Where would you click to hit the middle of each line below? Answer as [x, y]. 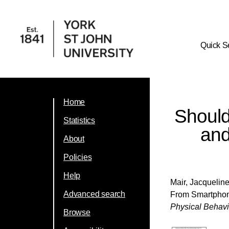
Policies [78, 157]
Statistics [79, 120]
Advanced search [94, 194]
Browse [77, 212]
